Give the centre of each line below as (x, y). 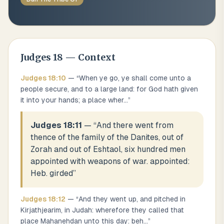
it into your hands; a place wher (72, 100)
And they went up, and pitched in (132, 199)
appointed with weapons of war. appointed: (110, 161)
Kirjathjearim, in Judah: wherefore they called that (102, 210)
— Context (89, 57)
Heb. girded (52, 173)
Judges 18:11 (56, 125)
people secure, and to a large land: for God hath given (109, 89)
